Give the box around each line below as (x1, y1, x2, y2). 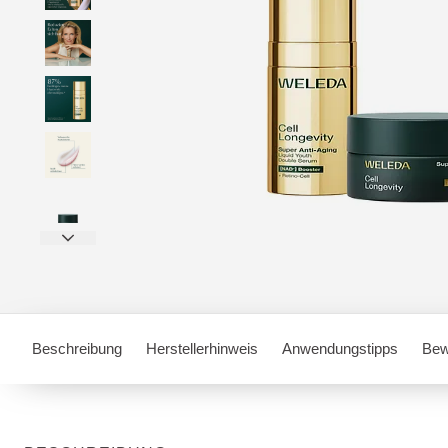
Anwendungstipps (282, 340, 398, 357)
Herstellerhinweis (146, 340, 258, 357)
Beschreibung (32, 340, 122, 357)
